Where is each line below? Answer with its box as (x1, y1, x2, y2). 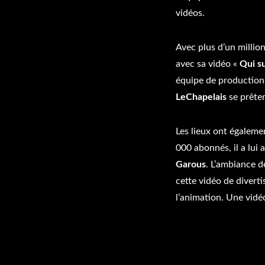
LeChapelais (176, 92, 227, 102)
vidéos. (176, 8, 205, 18)
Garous (176, 160, 206, 169)
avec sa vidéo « (176, 59, 240, 69)
